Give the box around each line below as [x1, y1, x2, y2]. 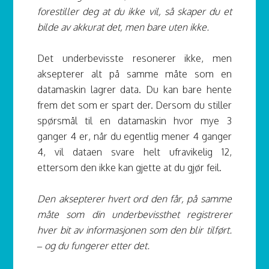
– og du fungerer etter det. [37, 240, 150, 252]
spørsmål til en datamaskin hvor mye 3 [37, 115, 232, 127]
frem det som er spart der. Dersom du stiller [37, 99, 232, 112]
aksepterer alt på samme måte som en [37, 68, 232, 80]
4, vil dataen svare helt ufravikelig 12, [37, 146, 232, 159]
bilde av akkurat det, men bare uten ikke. [37, 21, 210, 34]
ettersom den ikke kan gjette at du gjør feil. [37, 162, 222, 174]
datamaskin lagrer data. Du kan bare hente [37, 83, 232, 96]
